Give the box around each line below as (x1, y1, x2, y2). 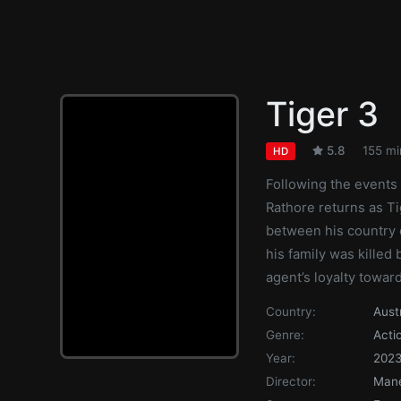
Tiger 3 (266, 94, 379, 134)
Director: (266, 373, 316, 388)
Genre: (266, 327, 304, 342)
